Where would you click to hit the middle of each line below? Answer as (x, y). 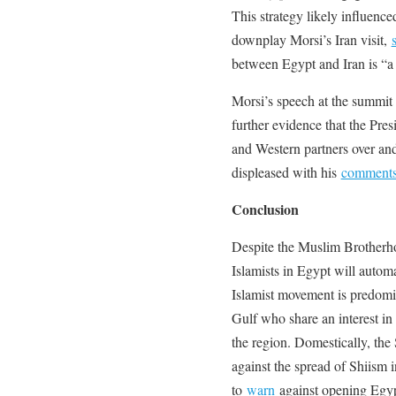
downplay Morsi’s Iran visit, (311, 39)
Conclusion (265, 209)
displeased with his (286, 171)
